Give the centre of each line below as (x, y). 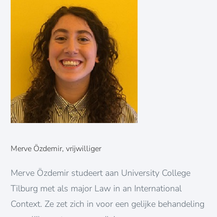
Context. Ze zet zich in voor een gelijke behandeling (108, 204)
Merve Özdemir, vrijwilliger (56, 148)
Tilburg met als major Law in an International (96, 188)
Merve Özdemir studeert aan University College (101, 173)
